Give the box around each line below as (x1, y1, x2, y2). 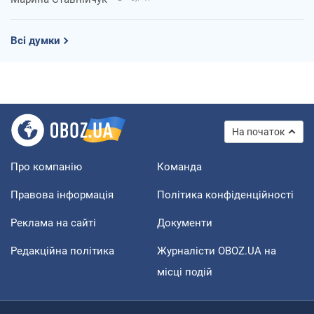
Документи (157, 216, 212, 229)
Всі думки (11, 34, 60, 47)
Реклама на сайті (11, 216, 96, 229)
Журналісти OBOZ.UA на (157, 244, 276, 257)
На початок (232, 125, 285, 137)
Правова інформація (11, 188, 114, 201)
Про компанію (11, 160, 82, 173)
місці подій (157, 265, 212, 278)
